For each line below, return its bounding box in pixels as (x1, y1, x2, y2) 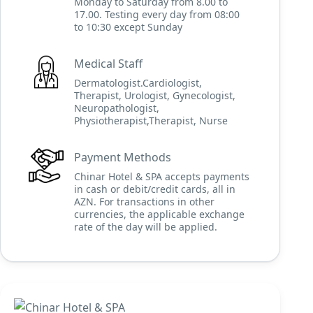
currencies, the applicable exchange (74, 208, 245, 221)
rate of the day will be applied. (74, 220, 218, 233)
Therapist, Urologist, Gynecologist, (74, 89, 236, 102)
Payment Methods (74, 150, 172, 165)
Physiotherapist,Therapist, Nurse (74, 114, 228, 127)
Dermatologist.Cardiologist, (74, 76, 203, 89)
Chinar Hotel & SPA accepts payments (74, 170, 250, 183)
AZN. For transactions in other (74, 195, 215, 208)
